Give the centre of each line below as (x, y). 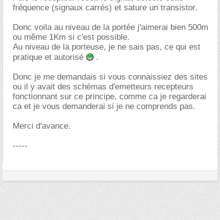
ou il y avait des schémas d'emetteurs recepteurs (103, 87)
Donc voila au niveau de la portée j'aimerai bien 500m (110, 27)
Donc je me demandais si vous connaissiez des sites (110, 77)
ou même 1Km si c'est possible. (71, 37)
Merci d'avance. (42, 126)
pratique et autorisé (49, 57)
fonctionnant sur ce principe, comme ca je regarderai (110, 96)
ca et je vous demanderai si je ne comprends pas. (104, 106)
